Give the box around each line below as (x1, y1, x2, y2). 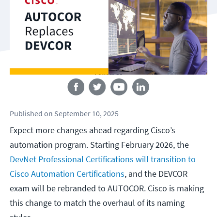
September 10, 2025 (54, 108, 119, 119)
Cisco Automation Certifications (10, 168, 124, 180)
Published (10, 108, 43, 119)
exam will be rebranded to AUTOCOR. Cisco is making (10, 183, 204, 194)
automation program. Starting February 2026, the (10, 139, 189, 151)
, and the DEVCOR (124, 168, 187, 180)
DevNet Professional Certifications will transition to (10, 154, 196, 165)
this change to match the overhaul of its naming (10, 197, 185, 209)
